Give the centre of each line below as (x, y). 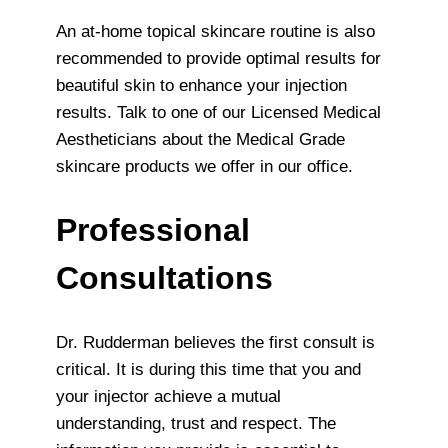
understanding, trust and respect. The (196, 423)
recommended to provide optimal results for (218, 58)
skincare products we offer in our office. (204, 166)
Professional (153, 230)
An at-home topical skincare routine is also (215, 31)
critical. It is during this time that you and (208, 369)
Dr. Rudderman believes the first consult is (215, 342)
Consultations (164, 278)
